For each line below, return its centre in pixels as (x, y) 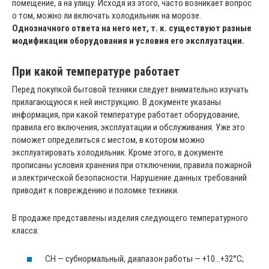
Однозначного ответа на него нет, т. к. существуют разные (132, 29)
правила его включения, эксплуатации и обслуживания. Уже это (128, 128)
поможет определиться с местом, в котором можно (108, 140)
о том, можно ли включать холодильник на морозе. (107, 16)
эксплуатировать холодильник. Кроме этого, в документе (118, 153)
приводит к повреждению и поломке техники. (95, 191)
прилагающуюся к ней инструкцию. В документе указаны (116, 102)
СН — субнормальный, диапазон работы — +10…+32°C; (144, 258)
